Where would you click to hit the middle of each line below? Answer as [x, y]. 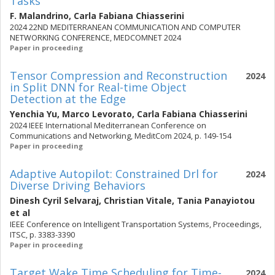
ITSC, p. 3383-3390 [42, 235]
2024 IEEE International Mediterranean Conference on [108, 126]
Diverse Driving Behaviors [78, 185]
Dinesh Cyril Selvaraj [54, 200]
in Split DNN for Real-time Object [98, 87]
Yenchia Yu [33, 114]
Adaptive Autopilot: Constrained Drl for [114, 174]
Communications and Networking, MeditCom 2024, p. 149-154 [121, 136]
